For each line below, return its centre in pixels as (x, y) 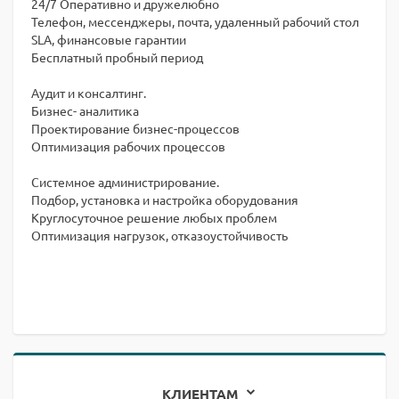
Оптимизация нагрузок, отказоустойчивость (159, 235)
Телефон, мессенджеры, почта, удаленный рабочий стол (195, 21)
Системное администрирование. (125, 182)
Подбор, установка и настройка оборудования (165, 199)
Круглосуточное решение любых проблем (154, 217)
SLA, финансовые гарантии (109, 39)
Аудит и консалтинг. (89, 93)
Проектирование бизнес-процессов (135, 128)
